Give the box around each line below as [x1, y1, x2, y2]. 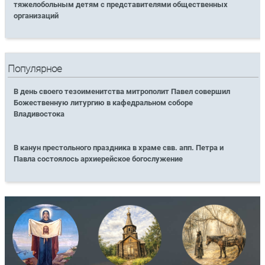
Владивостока [14, 109, 65, 119]
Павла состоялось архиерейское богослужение [14, 154, 183, 164]
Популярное [8, 63, 63, 75]
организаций [14, 11, 59, 20]
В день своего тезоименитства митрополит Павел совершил [14, 87, 231, 96]
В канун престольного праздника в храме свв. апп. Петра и [14, 143, 224, 153]
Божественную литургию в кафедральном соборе [14, 98, 193, 108]
